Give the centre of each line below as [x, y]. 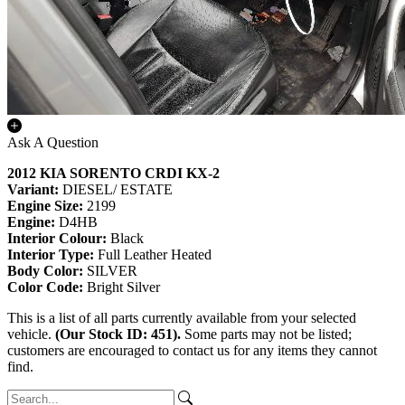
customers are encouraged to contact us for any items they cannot [192, 351]
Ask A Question [53, 143]
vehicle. [31, 334]
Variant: [35, 190]
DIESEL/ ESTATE [118, 190]
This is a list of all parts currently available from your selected [182, 318]
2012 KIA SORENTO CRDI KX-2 [113, 174]
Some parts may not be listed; [266, 334]
